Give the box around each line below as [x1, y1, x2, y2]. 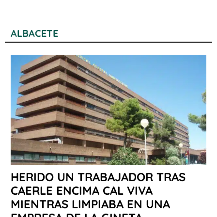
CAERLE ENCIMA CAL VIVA [11, 183, 153, 198]
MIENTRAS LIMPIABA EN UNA [11, 196, 170, 211]
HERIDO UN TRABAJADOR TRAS [11, 169, 186, 184]
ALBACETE [11, 27, 58, 40]
